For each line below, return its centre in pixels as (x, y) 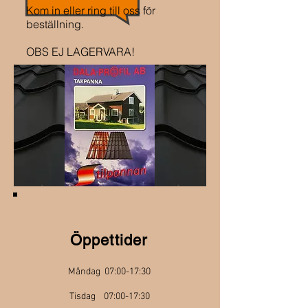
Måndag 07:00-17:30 (109, 272)
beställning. (55, 24)
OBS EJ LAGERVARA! (80, 52)
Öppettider (109, 240)
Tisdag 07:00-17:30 (109, 297)
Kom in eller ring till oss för (91, 10)
